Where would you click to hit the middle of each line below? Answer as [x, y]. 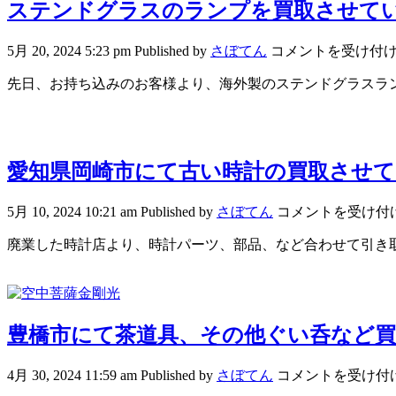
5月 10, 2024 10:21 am [72, 212]
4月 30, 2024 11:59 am [72, 375]
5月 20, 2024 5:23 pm [69, 51]
